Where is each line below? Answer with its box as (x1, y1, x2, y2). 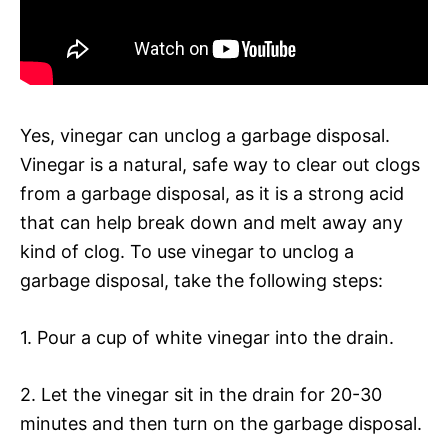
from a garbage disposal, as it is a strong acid (20, 182, 404, 204)
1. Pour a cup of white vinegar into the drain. (20, 326, 394, 348)
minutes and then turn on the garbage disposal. (20, 412, 422, 434)
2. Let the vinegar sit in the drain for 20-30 (20, 383, 382, 405)
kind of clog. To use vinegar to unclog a (20, 240, 354, 262)
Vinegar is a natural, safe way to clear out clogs (20, 153, 420, 175)
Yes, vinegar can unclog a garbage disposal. (20, 124, 390, 146)
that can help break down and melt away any (20, 211, 403, 233)
